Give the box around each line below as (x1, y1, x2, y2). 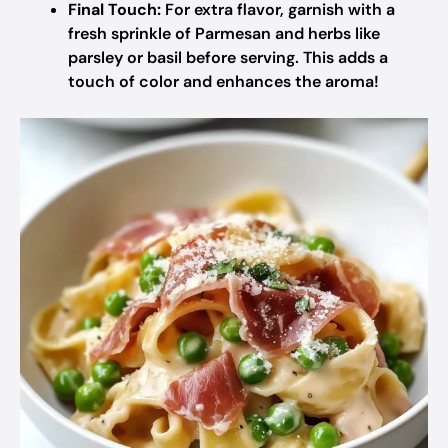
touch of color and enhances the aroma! (68, 71, 379, 92)
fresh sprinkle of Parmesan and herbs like (68, 23, 380, 44)
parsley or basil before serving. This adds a (68, 47, 388, 68)
